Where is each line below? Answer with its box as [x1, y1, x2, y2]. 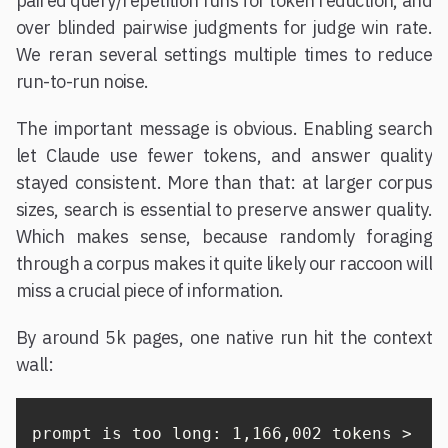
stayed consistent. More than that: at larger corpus [16, 171, 432, 195]
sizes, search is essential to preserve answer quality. [16, 198, 432, 222]
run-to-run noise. [16, 70, 149, 94]
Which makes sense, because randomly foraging [16, 225, 432, 249]
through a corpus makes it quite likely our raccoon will [16, 252, 432, 276]
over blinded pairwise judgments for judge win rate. [16, 16, 432, 40]
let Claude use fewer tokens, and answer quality [16, 144, 432, 168]
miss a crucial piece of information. [16, 279, 284, 303]
